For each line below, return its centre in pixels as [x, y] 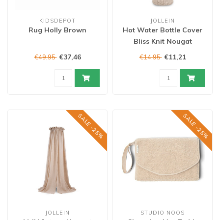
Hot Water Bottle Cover [163, 30]
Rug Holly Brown [57, 30]
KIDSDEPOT [57, 21]
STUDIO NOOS [163, 213]
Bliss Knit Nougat [163, 41]
